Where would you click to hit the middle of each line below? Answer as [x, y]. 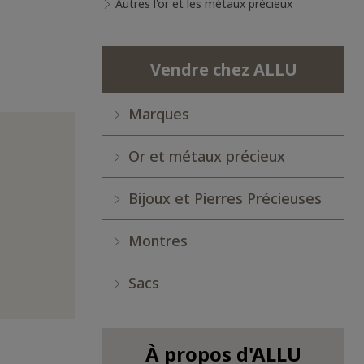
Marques [159, 114]
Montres [158, 240]
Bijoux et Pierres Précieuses [225, 198]
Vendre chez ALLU [223, 69]
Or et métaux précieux [207, 156]
